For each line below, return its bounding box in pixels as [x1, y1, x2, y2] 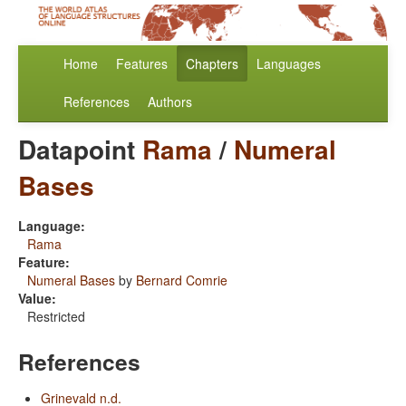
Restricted [27, 307, 85, 326]
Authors [148, 92, 192, 111]
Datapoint [18, 130, 142, 169]
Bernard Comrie [136, 271, 227, 290]
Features [116, 54, 168, 73]
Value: [18, 289, 56, 308]
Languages [256, 54, 321, 73]
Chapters [186, 54, 238, 73]
